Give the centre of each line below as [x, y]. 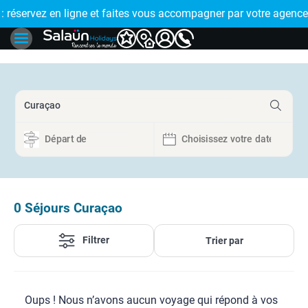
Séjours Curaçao [74, 208]
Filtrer [96, 240]
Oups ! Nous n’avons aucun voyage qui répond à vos [151, 300]
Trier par [224, 241]
